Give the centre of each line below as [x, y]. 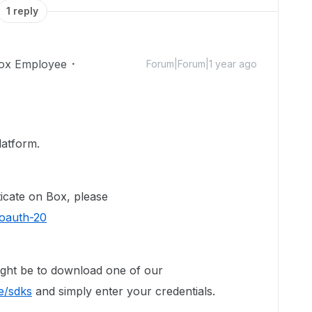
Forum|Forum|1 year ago [202, 64]
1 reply [22, 11]
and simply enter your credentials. [125, 291]
